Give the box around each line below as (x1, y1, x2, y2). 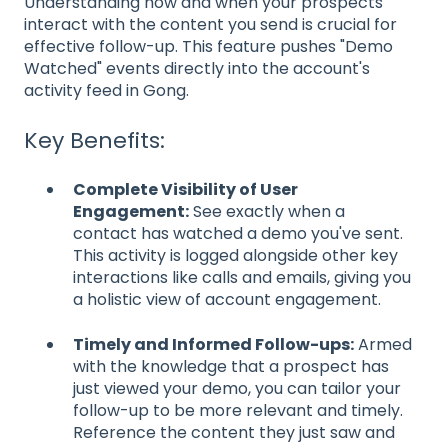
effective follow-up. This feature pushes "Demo (24, 34, 393, 58)
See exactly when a (189, 200, 345, 224)
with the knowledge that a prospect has (73, 354, 389, 378)
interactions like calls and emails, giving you (73, 266, 411, 290)
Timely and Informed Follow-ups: (73, 332, 354, 356)
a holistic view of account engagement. (73, 288, 381, 312)
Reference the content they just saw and (73, 420, 395, 444)
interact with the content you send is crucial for (24, 12, 397, 36)
